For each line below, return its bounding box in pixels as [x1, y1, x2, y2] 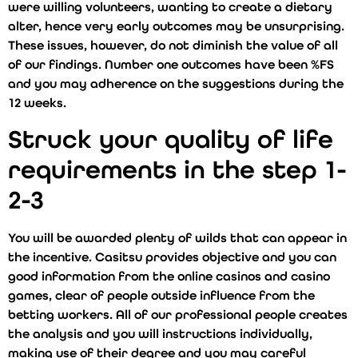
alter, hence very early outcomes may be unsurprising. [8, 18, 344, 34]
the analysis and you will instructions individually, [8, 325, 312, 341]
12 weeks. [8, 95, 66, 111]
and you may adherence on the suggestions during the [8, 76, 344, 92]
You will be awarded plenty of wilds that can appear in [8, 229, 347, 245]
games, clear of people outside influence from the [8, 287, 315, 303]
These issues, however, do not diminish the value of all [8, 38, 338, 54]
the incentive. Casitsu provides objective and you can [8, 249, 336, 265]
